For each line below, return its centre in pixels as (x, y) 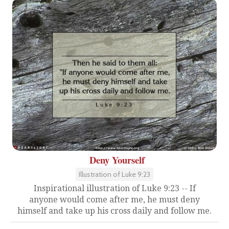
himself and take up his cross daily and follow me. (114, 211)
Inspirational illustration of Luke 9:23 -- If (114, 188)
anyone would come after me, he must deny (114, 199)
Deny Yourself (117, 159)
